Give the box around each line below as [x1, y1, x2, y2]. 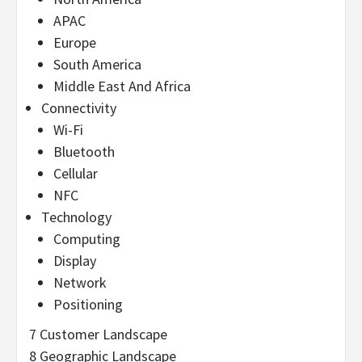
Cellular [53, 163, 98, 183]
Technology [41, 207, 112, 226]
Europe [53, 32, 96, 52]
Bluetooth [53, 141, 115, 161]
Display [53, 250, 96, 270]
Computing [53, 229, 120, 248]
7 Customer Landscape [29, 324, 167, 343]
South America [53, 54, 141, 74]
